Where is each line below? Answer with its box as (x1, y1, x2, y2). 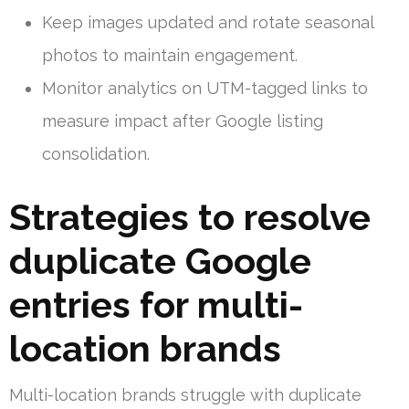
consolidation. (42, 144, 150, 164)
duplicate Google (9, 239, 311, 283)
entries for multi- (9, 283, 303, 327)
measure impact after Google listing (42, 111, 323, 131)
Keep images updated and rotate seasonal (42, 13, 373, 33)
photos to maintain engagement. (42, 46, 298, 66)
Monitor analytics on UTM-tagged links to (42, 79, 368, 99)
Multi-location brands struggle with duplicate (9, 385, 362, 405)
